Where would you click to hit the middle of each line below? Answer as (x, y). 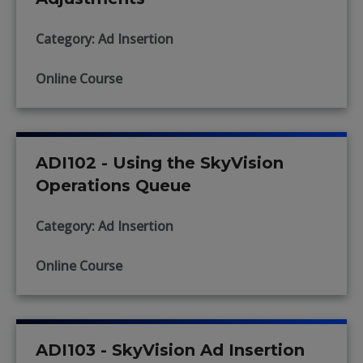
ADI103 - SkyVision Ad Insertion (170, 350)
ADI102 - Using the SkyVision (160, 163)
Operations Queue (113, 186)
